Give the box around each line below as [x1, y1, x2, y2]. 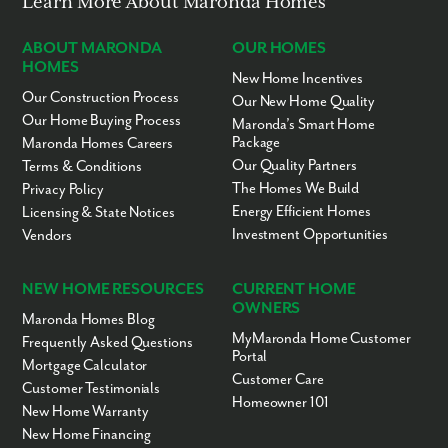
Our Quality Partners [232, 157, 357, 174]
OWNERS [232, 299, 301, 318]
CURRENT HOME [232, 280, 356, 299]
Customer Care [232, 371, 324, 388]
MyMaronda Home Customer [232, 330, 411, 347]
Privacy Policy [22, 181, 104, 198]
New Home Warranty [22, 403, 149, 420]
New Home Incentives [232, 70, 363, 87]
